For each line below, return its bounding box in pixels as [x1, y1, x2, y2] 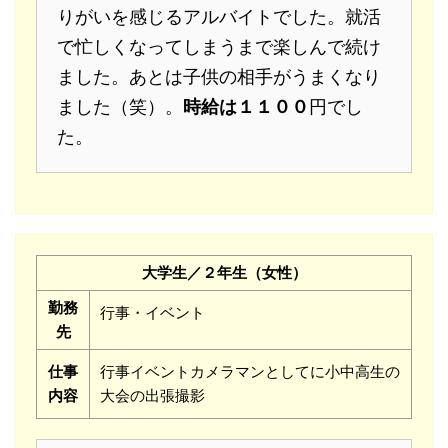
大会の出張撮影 [100, 386, 205, 406]
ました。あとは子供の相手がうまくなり [57, 66, 381, 88]
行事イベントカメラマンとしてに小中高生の [100, 362, 400, 382]
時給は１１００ [183, 96, 309, 118]
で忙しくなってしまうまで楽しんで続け [57, 36, 381, 58]
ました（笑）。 [57, 96, 183, 118]
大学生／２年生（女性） [141, 263, 307, 283]
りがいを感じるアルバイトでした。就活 [57, 6, 381, 28]
